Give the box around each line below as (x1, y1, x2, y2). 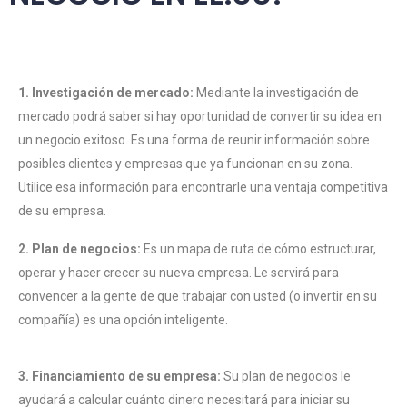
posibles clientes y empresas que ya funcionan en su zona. (18, 156, 352, 172)
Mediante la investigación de (194, 85, 359, 101)
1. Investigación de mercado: (18, 85, 194, 101)
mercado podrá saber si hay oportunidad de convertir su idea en (18, 109, 382, 124)
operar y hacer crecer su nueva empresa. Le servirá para (18, 265, 339, 281)
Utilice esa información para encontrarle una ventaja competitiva (18, 180, 388, 195)
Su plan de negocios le (221, 369, 351, 384)
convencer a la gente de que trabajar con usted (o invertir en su (18, 289, 377, 304)
